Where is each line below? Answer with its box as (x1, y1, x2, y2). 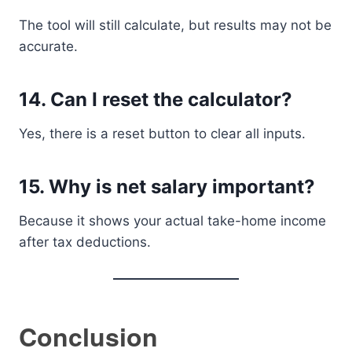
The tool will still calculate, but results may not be (19, 17, 332, 33)
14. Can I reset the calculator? (19, 88, 292, 111)
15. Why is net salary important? (19, 175, 315, 198)
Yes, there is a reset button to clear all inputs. (19, 126, 306, 141)
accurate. (19, 38, 78, 54)
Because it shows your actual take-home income (19, 213, 326, 229)
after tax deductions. (19, 234, 151, 250)
